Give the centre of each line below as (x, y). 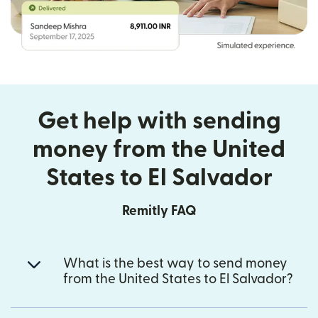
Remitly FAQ (159, 212)
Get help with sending (159, 121)
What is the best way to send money (175, 264)
